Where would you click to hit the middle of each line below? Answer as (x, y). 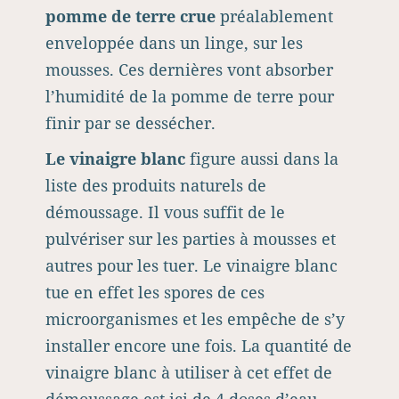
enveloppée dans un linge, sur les (174, 43)
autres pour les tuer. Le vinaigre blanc (191, 265)
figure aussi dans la (262, 159)
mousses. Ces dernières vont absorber (189, 69)
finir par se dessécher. (130, 123)
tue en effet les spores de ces (155, 292)
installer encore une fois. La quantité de (199, 346)
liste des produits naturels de (156, 185)
